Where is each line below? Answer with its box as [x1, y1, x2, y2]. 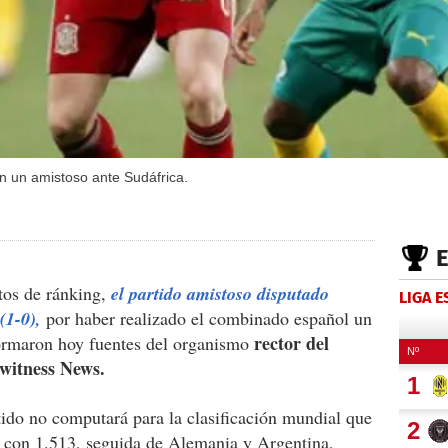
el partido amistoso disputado [111, 280, 329, 306]
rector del [254, 329, 329, 356]
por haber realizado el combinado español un [41, 305, 372, 330]
